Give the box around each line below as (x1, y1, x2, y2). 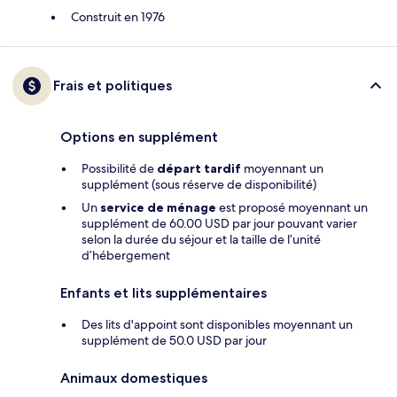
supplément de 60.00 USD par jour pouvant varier (82, 215, 357, 232)
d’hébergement (82, 247, 170, 264)
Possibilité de (82, 160, 157, 177)
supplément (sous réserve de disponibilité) (82, 176, 316, 193)
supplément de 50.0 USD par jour (82, 332, 267, 349)
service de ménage (100, 199, 216, 216)
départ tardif (157, 160, 241, 177)
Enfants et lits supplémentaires (60, 284, 267, 302)
